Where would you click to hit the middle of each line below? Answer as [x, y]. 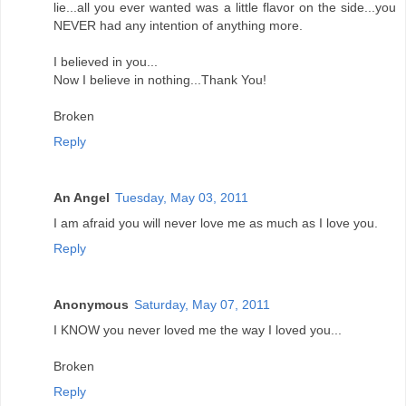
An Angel [82, 197]
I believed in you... [106, 61]
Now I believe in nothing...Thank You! [160, 79]
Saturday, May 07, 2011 [202, 304]
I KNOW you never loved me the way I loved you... [198, 329]
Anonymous [91, 304]
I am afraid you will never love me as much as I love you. [216, 222]
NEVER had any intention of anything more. [178, 25]
